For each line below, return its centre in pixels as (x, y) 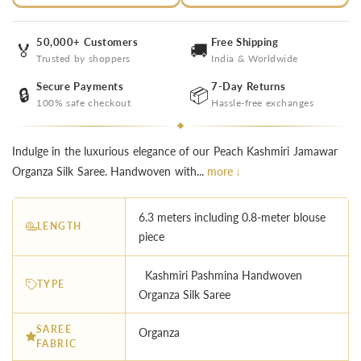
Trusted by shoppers (83, 59)
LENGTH (60, 226)
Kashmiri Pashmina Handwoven (220, 275)
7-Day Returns (248, 87)
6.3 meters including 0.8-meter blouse (232, 218)
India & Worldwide (255, 59)
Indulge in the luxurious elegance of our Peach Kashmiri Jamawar (175, 151)
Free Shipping (245, 42)
